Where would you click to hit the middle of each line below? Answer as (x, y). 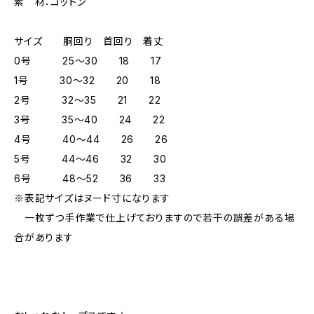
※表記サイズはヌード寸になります (92, 198)
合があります (44, 237)
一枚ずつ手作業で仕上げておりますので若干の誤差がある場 (155, 218)
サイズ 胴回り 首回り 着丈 (94, 41)
